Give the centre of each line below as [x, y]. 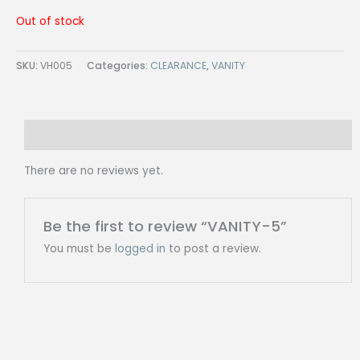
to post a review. [213, 249]
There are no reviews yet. [94, 170]
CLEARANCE [178, 66]
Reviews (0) [57, 135]
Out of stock [50, 22]
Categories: [119, 66]
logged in [140, 249]
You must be [79, 249]
